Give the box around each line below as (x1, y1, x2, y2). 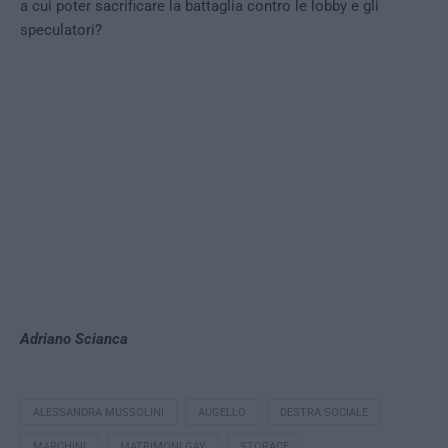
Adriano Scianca (20, 329, 128, 348)
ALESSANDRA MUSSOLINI (33, 405, 164, 419)
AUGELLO (198, 405, 246, 419)
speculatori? (20, 20, 102, 39)
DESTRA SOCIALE (280, 405, 368, 419)
